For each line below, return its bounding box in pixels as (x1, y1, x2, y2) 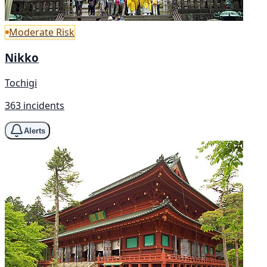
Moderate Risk (9, 25, 74, 39)
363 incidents (5, 99, 64, 113)
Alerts (24, 126, 45, 135)
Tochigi (5, 76, 37, 90)
